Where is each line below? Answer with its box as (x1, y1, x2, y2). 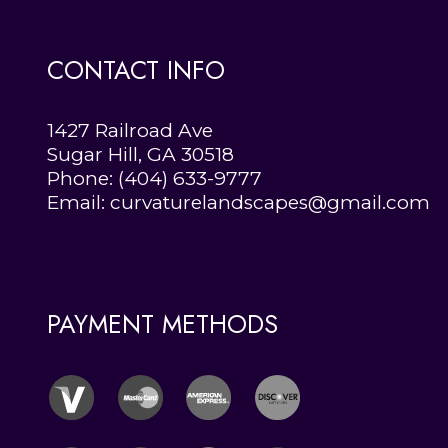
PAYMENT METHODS (47, 305, 278, 342)
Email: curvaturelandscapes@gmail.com (47, 191, 430, 215)
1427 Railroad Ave (47, 119, 213, 143)
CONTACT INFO (47, 52, 225, 89)
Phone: (47, 167, 118, 191)
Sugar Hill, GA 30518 (47, 143, 234, 167)
